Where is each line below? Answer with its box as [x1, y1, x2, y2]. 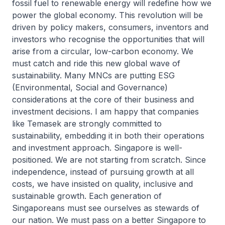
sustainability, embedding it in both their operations [12, 131, 204, 141]
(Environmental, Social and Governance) [12, 82, 168, 92]
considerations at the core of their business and [12, 94, 194, 104]
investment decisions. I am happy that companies [12, 106, 199, 117]
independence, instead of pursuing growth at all [12, 167, 194, 177]
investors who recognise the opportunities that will [12, 34, 204, 44]
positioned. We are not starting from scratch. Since [12, 155, 206, 165]
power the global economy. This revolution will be [12, 10, 203, 20]
